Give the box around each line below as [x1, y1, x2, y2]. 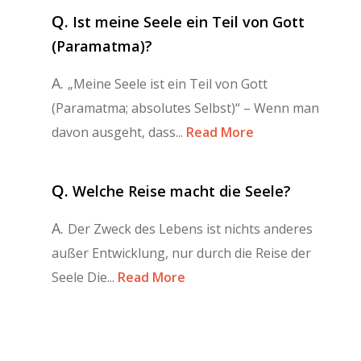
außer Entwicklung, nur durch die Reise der [52, 243, 311, 262]
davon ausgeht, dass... [52, 122, 183, 141]
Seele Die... [52, 268, 114, 286]
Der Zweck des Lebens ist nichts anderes [68, 219, 313, 238]
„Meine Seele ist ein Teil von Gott [68, 74, 268, 93]
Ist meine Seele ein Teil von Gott [73, 11, 305, 31]
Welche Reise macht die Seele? [73, 180, 291, 201]
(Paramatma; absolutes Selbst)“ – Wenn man [52, 98, 319, 117]
